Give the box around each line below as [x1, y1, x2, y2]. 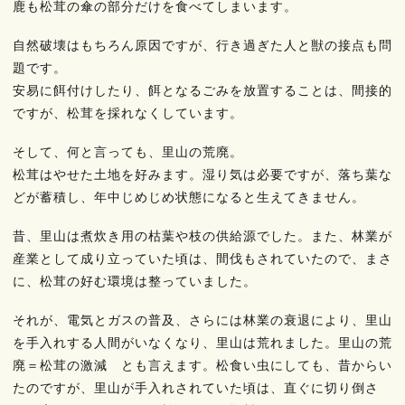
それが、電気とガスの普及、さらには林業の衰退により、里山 [13, 313, 392, 327]
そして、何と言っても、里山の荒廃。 [13, 145, 243, 159]
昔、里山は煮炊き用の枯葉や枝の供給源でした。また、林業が [13, 229, 392, 243]
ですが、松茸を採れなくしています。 [13, 106, 243, 120]
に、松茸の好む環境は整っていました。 [13, 274, 257, 288]
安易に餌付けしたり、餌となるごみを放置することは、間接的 [13, 83, 392, 98]
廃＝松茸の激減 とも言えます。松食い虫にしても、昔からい [13, 358, 392, 372]
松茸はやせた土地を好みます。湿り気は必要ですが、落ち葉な [13, 167, 392, 182]
